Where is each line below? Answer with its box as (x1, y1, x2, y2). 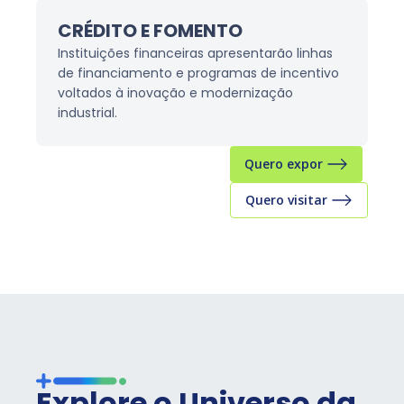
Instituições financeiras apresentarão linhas (58, 43, 333, 65)
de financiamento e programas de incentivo (58, 63, 339, 85)
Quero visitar (245, 190, 327, 208)
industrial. (58, 103, 117, 124)
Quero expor (244, 154, 323, 172)
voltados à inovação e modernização (58, 83, 293, 105)
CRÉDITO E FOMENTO (58, 16, 243, 48)
